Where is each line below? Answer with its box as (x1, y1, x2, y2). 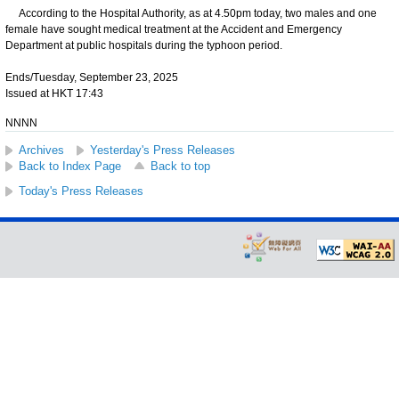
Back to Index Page (19, 159, 121, 173)
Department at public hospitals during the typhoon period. (5, 38, 282, 52)
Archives (19, 142, 64, 157)
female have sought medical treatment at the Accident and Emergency (5, 22, 342, 36)
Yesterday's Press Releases (90, 142, 235, 157)
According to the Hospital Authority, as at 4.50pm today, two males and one (5, 6, 377, 20)
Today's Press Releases (19, 183, 143, 198)
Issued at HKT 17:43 (5, 86, 103, 100)
